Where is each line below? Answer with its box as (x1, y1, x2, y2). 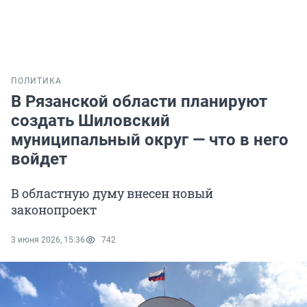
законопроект (11, 201, 97, 219)
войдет (11, 149, 67, 169)
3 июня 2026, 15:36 (11, 235, 85, 245)
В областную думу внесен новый (11, 185, 213, 202)
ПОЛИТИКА (11, 76, 62, 86)
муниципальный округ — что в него (11, 130, 288, 150)
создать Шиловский (11, 111, 170, 131)
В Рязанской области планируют (11, 92, 267, 112)
